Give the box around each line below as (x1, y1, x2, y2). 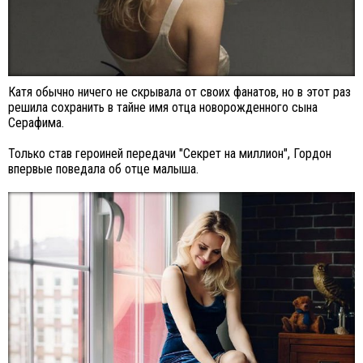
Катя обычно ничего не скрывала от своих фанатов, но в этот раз (8, 83, 351, 100)
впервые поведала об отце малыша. (8, 160, 199, 177)
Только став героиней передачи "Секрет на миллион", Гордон (8, 145, 331, 161)
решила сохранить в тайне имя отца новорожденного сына (8, 99, 318, 115)
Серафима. (8, 114, 64, 130)
